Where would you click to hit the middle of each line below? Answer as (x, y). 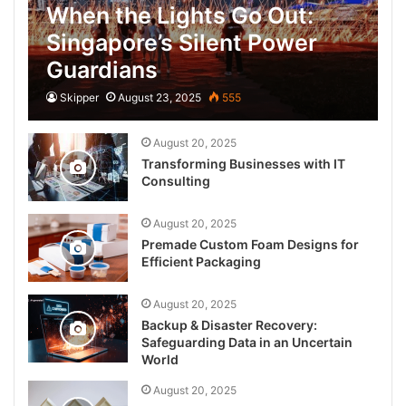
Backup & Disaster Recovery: (230, 325)
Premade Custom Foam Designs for (251, 244)
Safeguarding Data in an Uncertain (247, 342)
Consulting (176, 181)
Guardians (102, 70)
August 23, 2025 (160, 97)
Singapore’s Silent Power (182, 43)
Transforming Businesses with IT (244, 164)
